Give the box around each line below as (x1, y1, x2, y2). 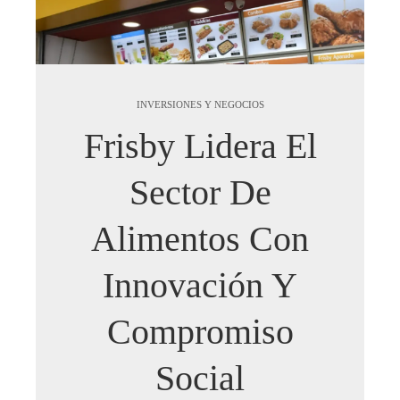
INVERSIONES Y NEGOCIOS (136, 98, 264, 110)
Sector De (129, 171, 271, 212)
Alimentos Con (91, 218, 309, 259)
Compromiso (106, 311, 294, 352)
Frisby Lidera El (83, 125, 317, 166)
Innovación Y (103, 264, 297, 305)
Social (155, 357, 245, 398)
